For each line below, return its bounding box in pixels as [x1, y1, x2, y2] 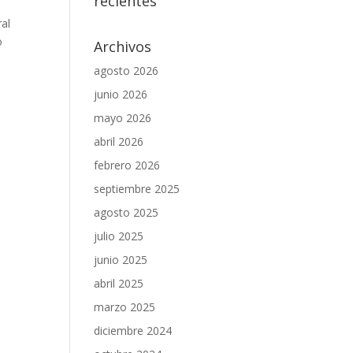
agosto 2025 [94, 205, 159, 220]
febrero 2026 [94, 158, 161, 173]
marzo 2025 [94, 299, 156, 314]
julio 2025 [94, 229, 144, 243]
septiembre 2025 [94, 181, 180, 196]
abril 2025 [94, 276, 144, 291]
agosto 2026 [94, 63, 159, 78]
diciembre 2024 [94, 323, 173, 338]
